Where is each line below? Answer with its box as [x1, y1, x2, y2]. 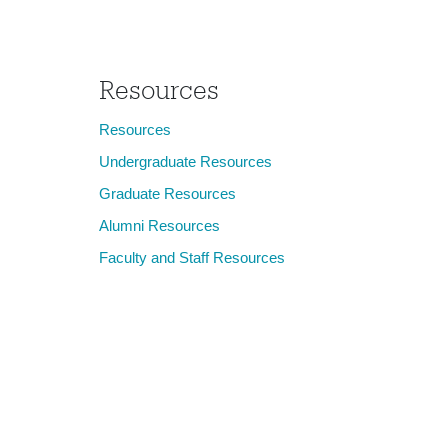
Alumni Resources [98, 217, 220, 234]
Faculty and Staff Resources [98, 249, 285, 266]
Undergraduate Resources [98, 153, 272, 170]
